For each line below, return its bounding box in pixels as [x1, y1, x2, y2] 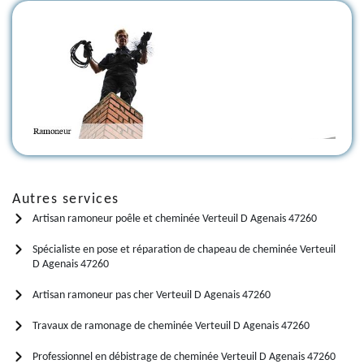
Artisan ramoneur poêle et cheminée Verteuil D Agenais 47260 [32, 212, 317, 225]
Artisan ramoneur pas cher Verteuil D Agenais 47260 [32, 288, 271, 301]
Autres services [12, 191, 119, 207]
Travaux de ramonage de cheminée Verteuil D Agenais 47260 [32, 319, 310, 332]
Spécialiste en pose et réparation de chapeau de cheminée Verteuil [32, 243, 336, 256]
